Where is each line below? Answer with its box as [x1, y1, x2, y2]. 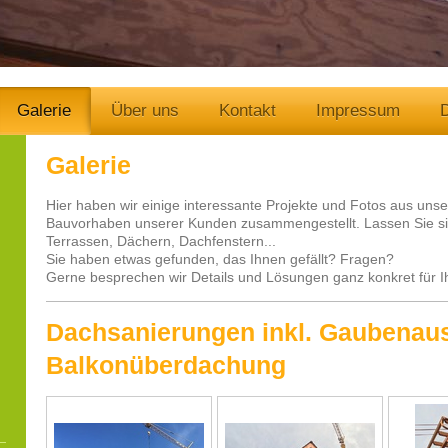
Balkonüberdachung [46, 351, 287, 380]
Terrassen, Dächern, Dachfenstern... [46, 233, 277, 250]
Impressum [316, 100, 400, 120]
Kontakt [219, 100, 276, 120]
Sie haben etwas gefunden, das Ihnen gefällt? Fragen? [46, 251, 395, 268]
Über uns [111, 100, 179, 120]
